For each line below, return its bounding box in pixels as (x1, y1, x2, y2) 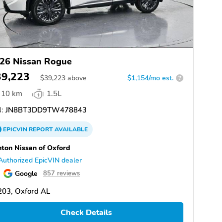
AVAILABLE (53, 125, 88, 133)
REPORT (29, 125, 53, 133)
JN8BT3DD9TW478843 (3, 105, 87, 115)
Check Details (60, 207, 112, 219)
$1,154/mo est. (127, 73, 173, 83)
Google (15, 168, 38, 178)
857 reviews (43, 168, 80, 178)
